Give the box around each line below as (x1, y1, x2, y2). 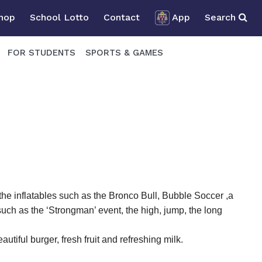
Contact (104, 11, 140, 23)
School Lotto (30, 11, 89, 23)
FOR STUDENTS (8, 47, 75, 58)
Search (205, 11, 239, 23)
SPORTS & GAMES (85, 47, 163, 58)
